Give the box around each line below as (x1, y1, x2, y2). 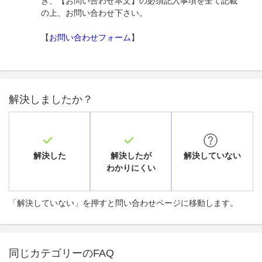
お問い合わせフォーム (49, 32, 131, 42)
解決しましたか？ (9, 93, 93, 105)
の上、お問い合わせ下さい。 (41, 8, 147, 18)
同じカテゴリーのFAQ (9, 247, 114, 259)
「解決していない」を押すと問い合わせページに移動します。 (9, 198, 238, 208)
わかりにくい (106, 163, 156, 173)
